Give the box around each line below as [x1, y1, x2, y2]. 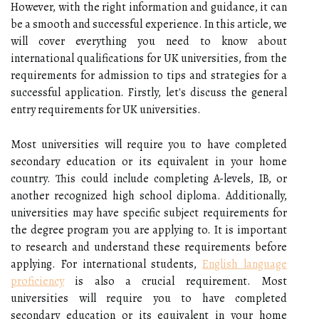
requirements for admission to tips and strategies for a [11, 67, 287, 83]
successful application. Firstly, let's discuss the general [11, 84, 287, 100]
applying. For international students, [11, 256, 203, 272]
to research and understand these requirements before [11, 239, 287, 255]
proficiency [11, 273, 64, 289]
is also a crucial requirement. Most [64, 273, 287, 289]
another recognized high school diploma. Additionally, [11, 187, 287, 204]
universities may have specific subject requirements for [11, 204, 287, 221]
